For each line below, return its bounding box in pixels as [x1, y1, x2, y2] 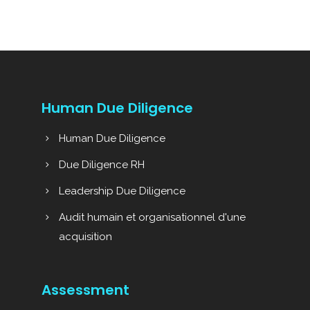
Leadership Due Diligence [58, 185, 185, 197]
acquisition [58, 230, 112, 243]
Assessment [41, 280, 129, 300]
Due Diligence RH [58, 158, 145, 171]
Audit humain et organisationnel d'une [58, 211, 246, 224]
